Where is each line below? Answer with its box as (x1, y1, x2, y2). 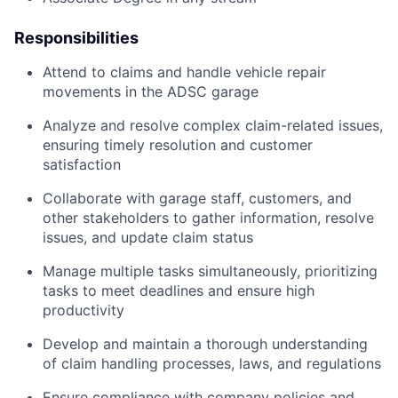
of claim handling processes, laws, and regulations (43, 354, 381, 372)
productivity (43, 300, 124, 319)
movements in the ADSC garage (43, 82, 259, 100)
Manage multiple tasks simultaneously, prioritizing (43, 261, 378, 280)
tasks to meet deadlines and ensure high (43, 281, 314, 299)
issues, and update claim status (43, 227, 253, 246)
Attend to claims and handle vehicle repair (43, 62, 326, 81)
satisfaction (43, 155, 121, 173)
